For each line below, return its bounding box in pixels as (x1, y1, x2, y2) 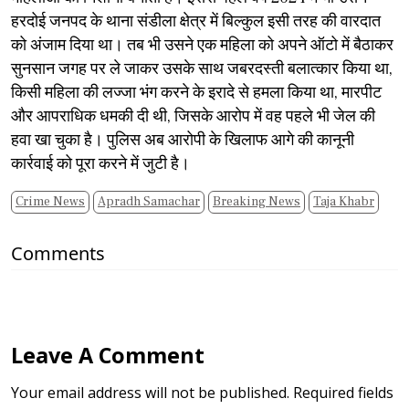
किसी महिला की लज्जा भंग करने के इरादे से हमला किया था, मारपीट (11, 82, 382, 104)
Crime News (16, 194, 85, 211)
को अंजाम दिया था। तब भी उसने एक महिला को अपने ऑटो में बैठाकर (11, 35, 393, 57)
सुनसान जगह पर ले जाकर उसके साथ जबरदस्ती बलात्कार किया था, (11, 58, 393, 80)
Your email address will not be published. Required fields (11, 383, 393, 404)
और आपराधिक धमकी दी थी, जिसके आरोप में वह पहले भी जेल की (11, 106, 375, 128)
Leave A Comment (11, 341, 204, 371)
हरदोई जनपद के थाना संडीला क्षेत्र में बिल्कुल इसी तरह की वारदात (11, 11, 381, 33)
